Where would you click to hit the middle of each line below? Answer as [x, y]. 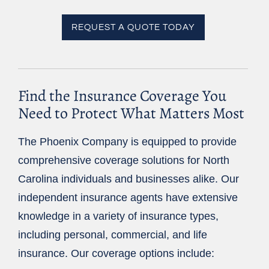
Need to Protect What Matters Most [131, 113]
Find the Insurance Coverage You [122, 96]
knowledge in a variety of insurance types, [118, 216]
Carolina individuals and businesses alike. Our [128, 179]
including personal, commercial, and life [113, 235]
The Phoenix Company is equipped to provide [127, 142]
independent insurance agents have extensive [128, 198]
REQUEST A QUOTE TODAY [133, 28]
